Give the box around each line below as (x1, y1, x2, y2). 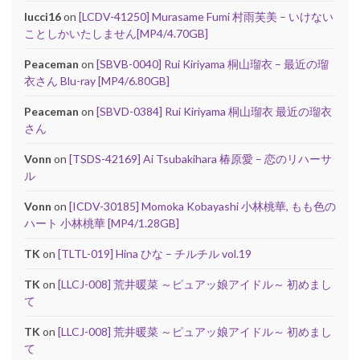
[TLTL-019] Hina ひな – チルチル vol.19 (58, 246, 252, 260)
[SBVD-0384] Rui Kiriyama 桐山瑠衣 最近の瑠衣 (96, 104, 332, 118)
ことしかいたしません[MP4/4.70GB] (24, 26, 208, 40)
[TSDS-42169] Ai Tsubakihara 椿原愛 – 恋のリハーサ (69, 151, 332, 166)
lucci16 (24, 9, 61, 23)
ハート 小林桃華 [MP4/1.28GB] (24, 215, 179, 230)
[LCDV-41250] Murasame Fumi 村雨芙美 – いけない (79, 9, 333, 23)
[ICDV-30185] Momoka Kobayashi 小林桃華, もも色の (69, 198, 336, 213)
